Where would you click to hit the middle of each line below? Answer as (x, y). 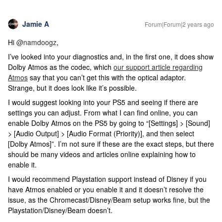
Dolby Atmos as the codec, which (61, 67)
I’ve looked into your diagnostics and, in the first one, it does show (111, 56)
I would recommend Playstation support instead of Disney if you (107, 179)
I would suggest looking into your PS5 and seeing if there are (103, 102)
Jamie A (36, 24)
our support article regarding (158, 67)
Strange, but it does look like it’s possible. (73, 88)
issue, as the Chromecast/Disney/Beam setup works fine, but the (109, 200)
